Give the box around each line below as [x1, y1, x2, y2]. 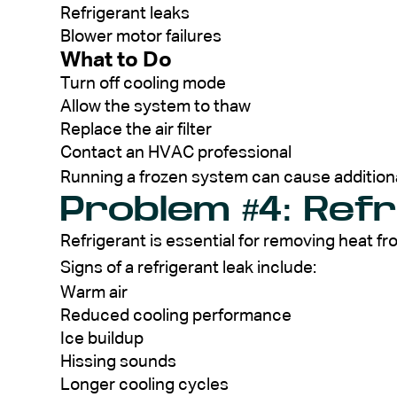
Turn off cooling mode [60, 74, 226, 92]
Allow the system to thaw [60, 97, 251, 115]
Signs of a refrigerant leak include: [60, 259, 316, 276]
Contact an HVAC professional [60, 144, 292, 161]
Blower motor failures [60, 27, 222, 45]
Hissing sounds [60, 353, 176, 370]
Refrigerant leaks [60, 4, 190, 22]
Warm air [60, 284, 128, 301]
